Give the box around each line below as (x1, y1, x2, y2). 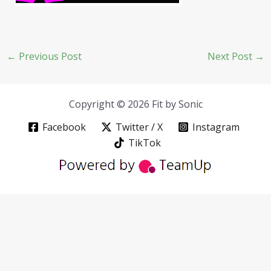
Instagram (192, 120, 240, 134)
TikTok (128, 136, 161, 150)
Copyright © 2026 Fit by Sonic (68, 97, 203, 111)
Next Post (207, 50, 255, 64)
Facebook (42, 120, 87, 134)
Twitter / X (116, 120, 163, 134)
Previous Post (16, 50, 82, 64)
